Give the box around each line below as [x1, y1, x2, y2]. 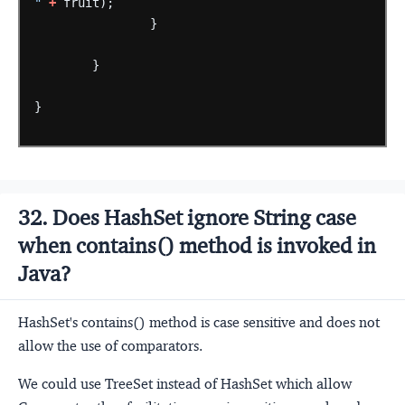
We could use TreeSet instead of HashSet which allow [18, 375, 352, 393]
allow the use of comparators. [18, 337, 202, 355]
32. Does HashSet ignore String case [18, 204, 356, 232]
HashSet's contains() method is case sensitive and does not [18, 314, 380, 332]
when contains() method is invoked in [18, 232, 376, 260]
